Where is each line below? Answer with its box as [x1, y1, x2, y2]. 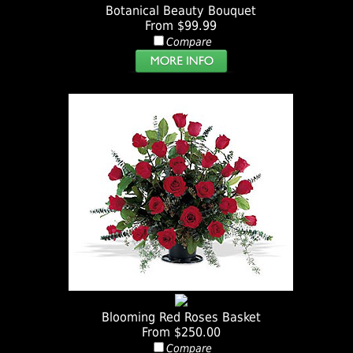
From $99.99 [145, 18, 217, 34]
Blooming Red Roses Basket [101, 310, 261, 325]
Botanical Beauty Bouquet [106, 3, 257, 19]
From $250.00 [141, 325, 221, 340]
